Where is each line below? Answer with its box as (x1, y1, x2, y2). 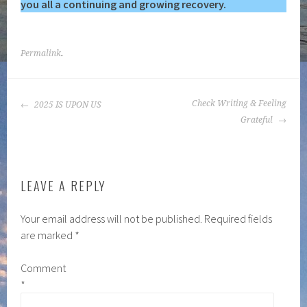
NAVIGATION (20, 107, 106, 132)
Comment (21, 260, 66, 275)
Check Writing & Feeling (191, 99, 286, 108)
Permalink (21, 49, 62, 58)
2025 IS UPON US (32, 100, 102, 110)
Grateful (240, 115, 275, 125)
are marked (21, 228, 75, 242)
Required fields (204, 211, 273, 225)
